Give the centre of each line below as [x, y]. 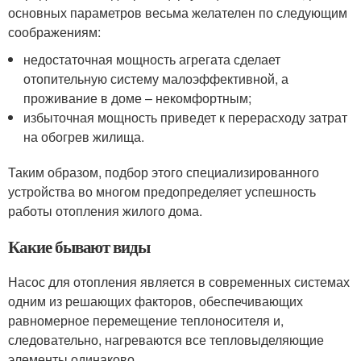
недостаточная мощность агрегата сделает [152, 59]
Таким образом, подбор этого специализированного [164, 172]
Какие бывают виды [79, 246]
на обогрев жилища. [84, 136]
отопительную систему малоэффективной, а [156, 78]
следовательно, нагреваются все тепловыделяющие [166, 339]
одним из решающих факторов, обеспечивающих [156, 301]
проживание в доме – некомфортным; [138, 98]
